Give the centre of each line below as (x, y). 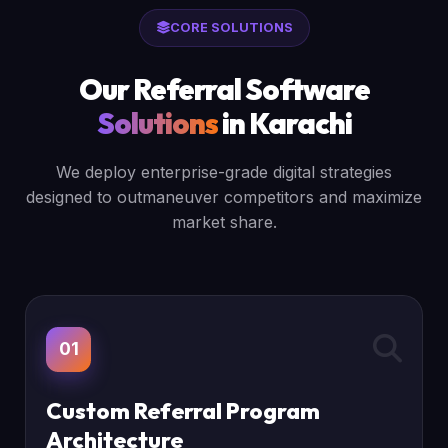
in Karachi (284, 123)
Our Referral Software (224, 89)
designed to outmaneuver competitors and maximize (224, 197)
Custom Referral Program (183, 411)
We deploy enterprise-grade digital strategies (224, 172)
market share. (224, 222)
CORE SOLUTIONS (231, 27)
